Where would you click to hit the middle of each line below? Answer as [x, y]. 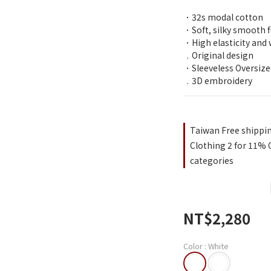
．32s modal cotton [224, 17]
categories [212, 161]
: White [217, 246]
